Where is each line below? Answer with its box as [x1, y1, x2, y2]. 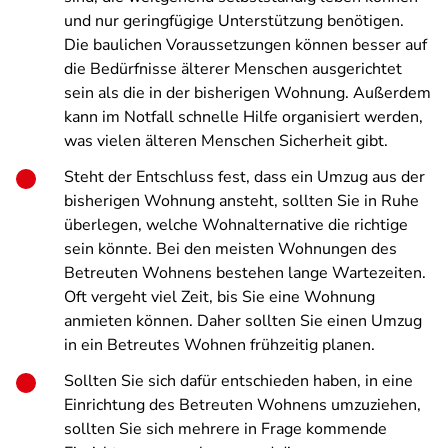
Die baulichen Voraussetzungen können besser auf [64, 34, 427, 56]
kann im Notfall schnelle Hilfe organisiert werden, [64, 106, 423, 128]
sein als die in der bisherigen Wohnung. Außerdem [64, 82, 431, 104]
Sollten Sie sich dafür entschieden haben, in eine [64, 370, 413, 392]
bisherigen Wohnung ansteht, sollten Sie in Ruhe [64, 190, 419, 212]
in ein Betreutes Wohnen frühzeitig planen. [64, 334, 375, 356]
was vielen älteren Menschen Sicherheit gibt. [64, 130, 388, 152]
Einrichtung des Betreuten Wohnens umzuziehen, [64, 394, 421, 416]
